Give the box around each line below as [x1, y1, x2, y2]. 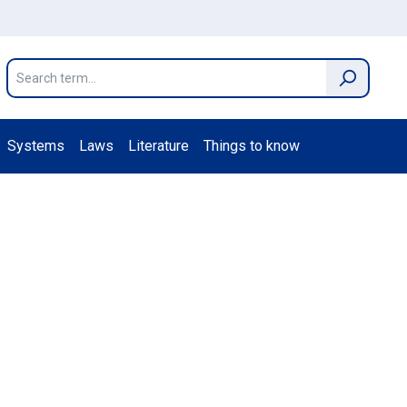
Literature [128, 137, 189, 155]
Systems [7, 137, 65, 155]
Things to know [203, 137, 300, 155]
